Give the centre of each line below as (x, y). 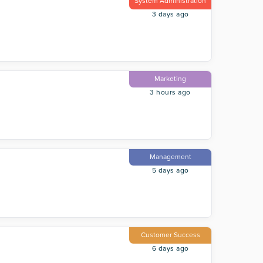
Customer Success (170, 235)
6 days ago (170, 248)
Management (170, 157)
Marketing (170, 79)
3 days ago (170, 14)
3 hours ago (170, 92)
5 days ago (170, 170)
